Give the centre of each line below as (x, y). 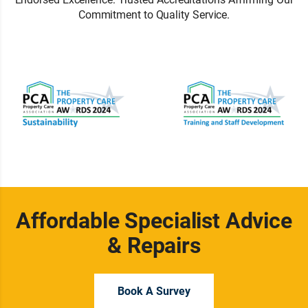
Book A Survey (154, 290)
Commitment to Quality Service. (154, 14)
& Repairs (154, 244)
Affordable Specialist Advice (154, 220)
